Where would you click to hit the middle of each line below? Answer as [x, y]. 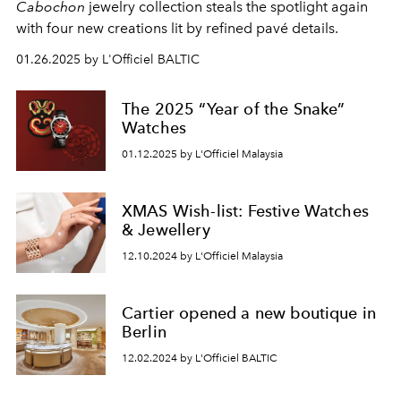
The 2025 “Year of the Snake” [234, 109]
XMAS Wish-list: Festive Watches [245, 211]
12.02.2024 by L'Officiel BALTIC [200, 358]
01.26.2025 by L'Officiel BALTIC [108, 60]
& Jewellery [166, 230]
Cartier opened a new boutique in [249, 313]
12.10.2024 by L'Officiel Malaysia [202, 256]
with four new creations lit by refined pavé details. [177, 28]
